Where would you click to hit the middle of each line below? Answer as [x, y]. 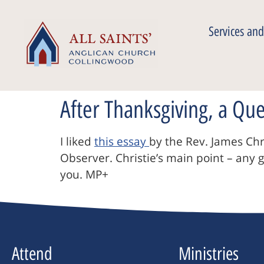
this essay [122, 141]
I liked [77, 141]
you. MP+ [84, 174]
